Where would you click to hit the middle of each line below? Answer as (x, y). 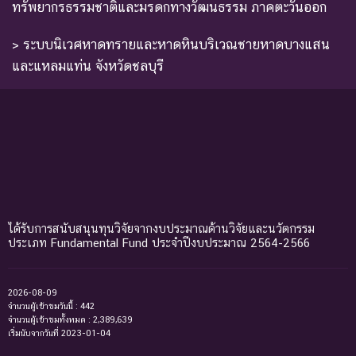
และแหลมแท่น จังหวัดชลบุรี (88, 66)
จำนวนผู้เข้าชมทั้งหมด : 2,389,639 (70, 320)
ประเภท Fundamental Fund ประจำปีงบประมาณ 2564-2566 (159, 243)
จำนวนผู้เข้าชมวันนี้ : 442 (51, 307)
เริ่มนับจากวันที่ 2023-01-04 (59, 334)
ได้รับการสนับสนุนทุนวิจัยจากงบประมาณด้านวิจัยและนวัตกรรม (161, 229)
